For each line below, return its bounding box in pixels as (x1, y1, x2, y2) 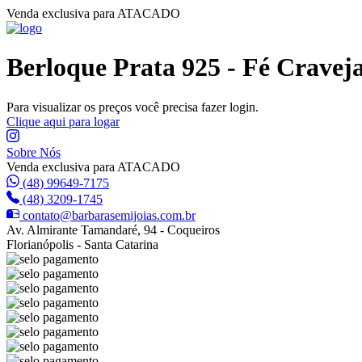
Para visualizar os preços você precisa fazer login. (6, 99, 259, 114)
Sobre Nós (6, 145, 61, 159)
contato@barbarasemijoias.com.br (23, 208, 196, 222)
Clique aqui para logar (6, 114, 120, 128)
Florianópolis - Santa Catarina (6, 237, 158, 251)
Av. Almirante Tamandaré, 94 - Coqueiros (6, 222, 220, 237)
